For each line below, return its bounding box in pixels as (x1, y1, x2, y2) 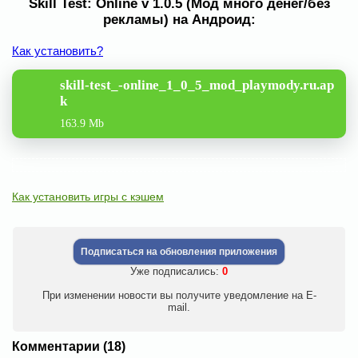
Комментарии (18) (12, 339, 125, 353)
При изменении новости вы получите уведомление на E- (42, 288, 316, 301)
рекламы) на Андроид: (102, 11, 256, 27)
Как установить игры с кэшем (12, 189, 164, 203)
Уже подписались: (130, 265, 222, 277)
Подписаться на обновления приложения (81, 245, 277, 257)
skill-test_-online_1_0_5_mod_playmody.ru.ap (60, 77, 334, 93)
